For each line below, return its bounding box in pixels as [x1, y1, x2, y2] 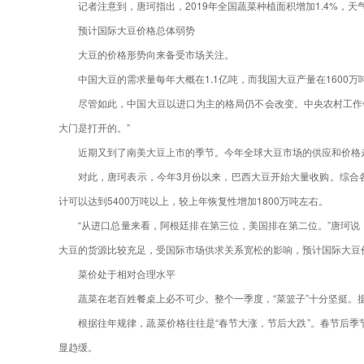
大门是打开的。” [58, 120, 130, 135]
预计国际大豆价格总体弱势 [78, 23, 195, 37]
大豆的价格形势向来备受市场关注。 [78, 47, 234, 62]
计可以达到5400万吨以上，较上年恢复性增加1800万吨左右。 [58, 193, 328, 208]
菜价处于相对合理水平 [78, 266, 175, 281]
